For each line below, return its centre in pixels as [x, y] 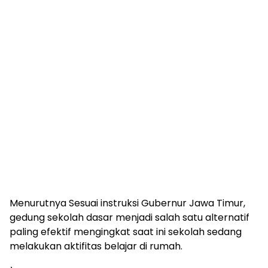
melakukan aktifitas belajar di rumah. [96, 246]
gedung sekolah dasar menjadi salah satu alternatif [130, 217]
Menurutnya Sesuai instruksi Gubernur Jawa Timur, [127, 203]
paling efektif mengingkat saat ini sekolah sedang [126, 232]
